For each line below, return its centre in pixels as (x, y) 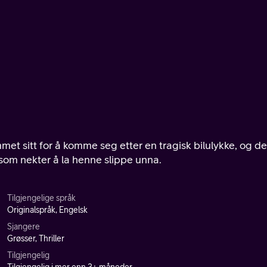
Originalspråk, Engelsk (47, 210)
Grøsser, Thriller (36, 238)
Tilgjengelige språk (41, 198)
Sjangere (24, 226)
